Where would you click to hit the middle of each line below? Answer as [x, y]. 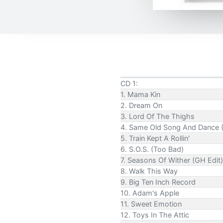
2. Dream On [141, 105]
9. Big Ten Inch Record [158, 182]
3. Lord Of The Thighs [158, 116]
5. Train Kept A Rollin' [155, 138]
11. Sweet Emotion [151, 204]
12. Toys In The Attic [155, 215]
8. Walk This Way [149, 171]
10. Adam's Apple [150, 193]
